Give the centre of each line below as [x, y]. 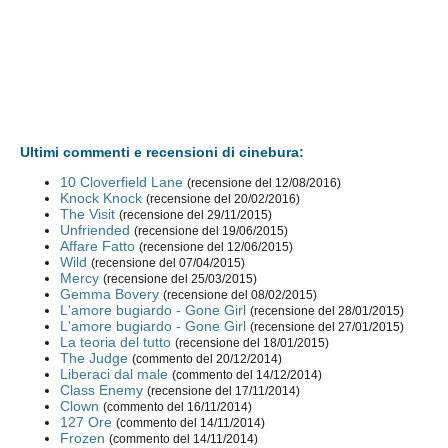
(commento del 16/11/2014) [178, 407]
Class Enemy [102, 390]
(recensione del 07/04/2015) [168, 263]
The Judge [94, 358]
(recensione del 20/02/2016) [223, 199]
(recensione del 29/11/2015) [196, 215]
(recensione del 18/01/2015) [252, 343]
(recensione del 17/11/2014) [224, 391]
